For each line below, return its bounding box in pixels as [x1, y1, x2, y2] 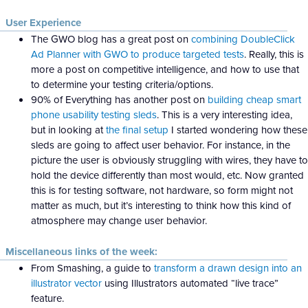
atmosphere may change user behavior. [31, 213, 207, 228]
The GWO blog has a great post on [31, 32, 191, 47]
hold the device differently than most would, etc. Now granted [31, 168, 304, 183]
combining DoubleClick [191, 32, 295, 47]
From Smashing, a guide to [31, 260, 154, 275]
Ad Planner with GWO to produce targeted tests [31, 47, 244, 62]
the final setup [106, 122, 168, 137]
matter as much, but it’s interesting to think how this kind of [31, 198, 291, 213]
